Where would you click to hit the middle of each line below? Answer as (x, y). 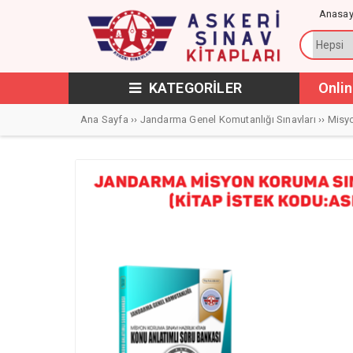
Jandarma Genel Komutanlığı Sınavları (228, 119)
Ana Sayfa (104, 119)
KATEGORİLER (194, 88)
